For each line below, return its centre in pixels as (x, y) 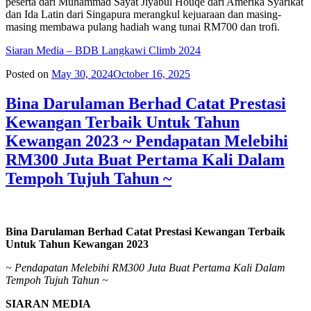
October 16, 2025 (152, 74)
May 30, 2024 (82, 74)
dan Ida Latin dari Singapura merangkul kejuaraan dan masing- (143, 15)
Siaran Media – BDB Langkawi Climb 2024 (103, 51)
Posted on (27, 74)
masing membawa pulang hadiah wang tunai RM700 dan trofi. (143, 27)
